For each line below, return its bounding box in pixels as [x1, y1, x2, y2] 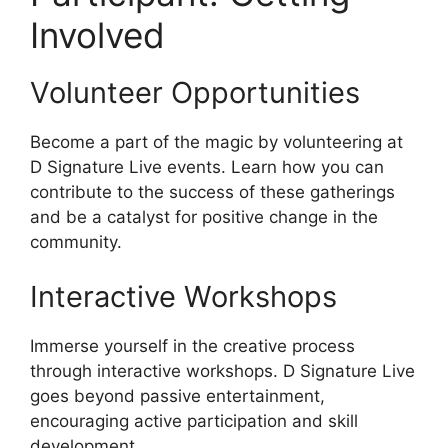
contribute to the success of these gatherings [30, 181, 395, 202]
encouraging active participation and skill [30, 411, 358, 432]
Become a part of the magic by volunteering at [30, 131, 403, 152]
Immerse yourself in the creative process [30, 336, 355, 357]
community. [30, 231, 122, 252]
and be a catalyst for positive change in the [30, 206, 378, 227]
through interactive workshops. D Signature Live [30, 361, 415, 382]
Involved [30, 13, 165, 56]
